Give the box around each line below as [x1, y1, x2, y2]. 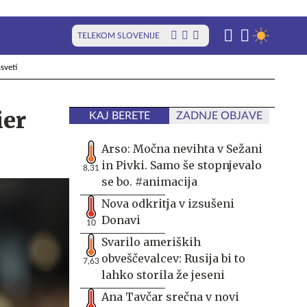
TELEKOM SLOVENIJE [77, 32, 160, 40]
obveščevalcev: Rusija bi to [101, 251, 245, 265]
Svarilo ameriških [101, 235, 201, 249]
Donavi [101, 213, 140, 227]
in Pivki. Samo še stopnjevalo [101, 158, 262, 172]
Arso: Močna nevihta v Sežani [101, 142, 262, 156]
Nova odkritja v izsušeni [101, 197, 234, 210]
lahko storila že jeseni [101, 268, 225, 282]
